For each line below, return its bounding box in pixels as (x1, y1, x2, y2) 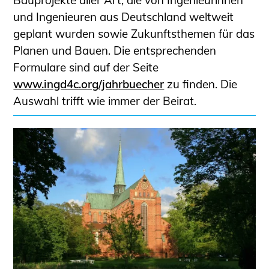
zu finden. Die (164, 77, 238, 92)
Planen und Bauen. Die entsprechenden (13, 43, 217, 58)
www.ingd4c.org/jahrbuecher (13, 77, 165, 92)
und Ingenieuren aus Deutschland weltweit (13, 10, 234, 25)
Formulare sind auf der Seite (13, 60, 159, 75)
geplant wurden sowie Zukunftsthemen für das (13, 26, 255, 41)
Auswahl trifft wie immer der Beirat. (13, 94, 197, 109)
